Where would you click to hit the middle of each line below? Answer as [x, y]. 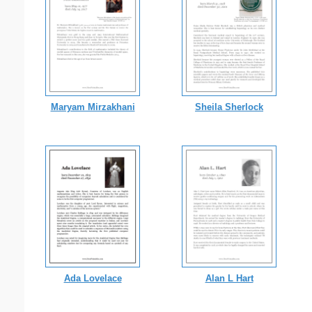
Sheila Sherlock [229, 107]
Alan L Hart [229, 278]
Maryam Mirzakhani [93, 107]
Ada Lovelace [93, 278]
